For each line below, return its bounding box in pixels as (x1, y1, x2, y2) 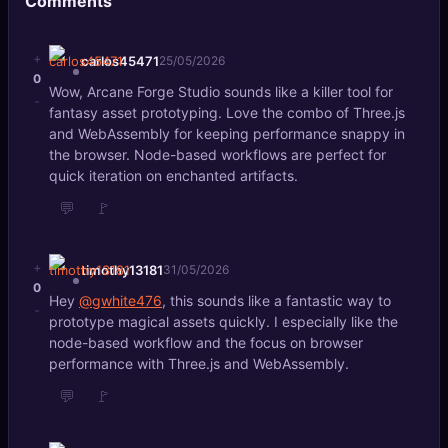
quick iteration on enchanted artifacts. (49, 167, 298, 184)
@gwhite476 (79, 292, 162, 309)
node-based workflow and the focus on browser (49, 334, 363, 351)
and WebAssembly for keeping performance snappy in (49, 125, 405, 142)
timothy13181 (81, 261, 163, 278)
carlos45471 (81, 52, 159, 69)
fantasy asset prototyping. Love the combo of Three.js (49, 104, 405, 121)
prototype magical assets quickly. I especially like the (49, 313, 398, 330)
